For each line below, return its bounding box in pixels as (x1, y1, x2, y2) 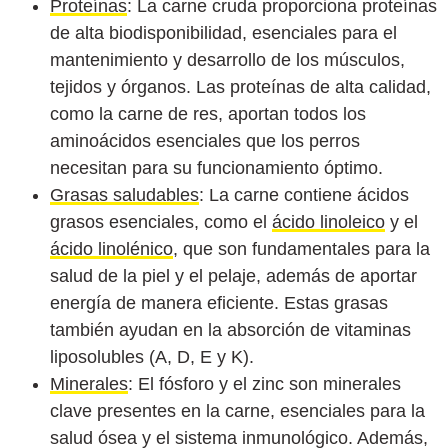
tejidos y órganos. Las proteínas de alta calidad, (50, 77, 431, 98)
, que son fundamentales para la (173, 239, 430, 260)
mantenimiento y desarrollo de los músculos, (50, 50, 405, 71)
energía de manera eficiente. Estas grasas (50, 293, 388, 314)
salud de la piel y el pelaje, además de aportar (50, 266, 417, 287)
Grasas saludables (50, 185, 199, 206)
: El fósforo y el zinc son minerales (128, 374, 401, 395)
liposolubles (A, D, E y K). (50, 347, 254, 368)
